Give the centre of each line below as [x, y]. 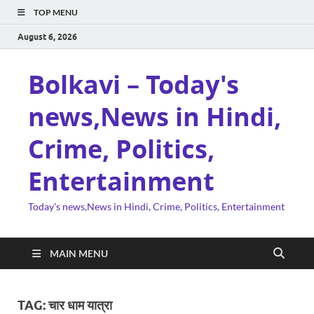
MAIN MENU [79, 253]
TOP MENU [56, 12]
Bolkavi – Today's [134, 84]
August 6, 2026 [47, 36]
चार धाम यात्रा [80, 305]
